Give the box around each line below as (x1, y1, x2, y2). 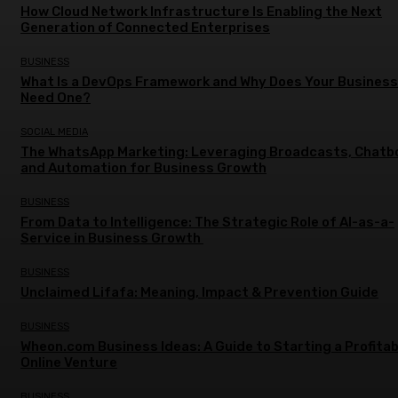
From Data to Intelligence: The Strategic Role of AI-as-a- (20, 214, 394, 231)
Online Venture (20, 354, 117, 371)
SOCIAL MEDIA (20, 126, 88, 139)
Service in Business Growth (20, 230, 203, 247)
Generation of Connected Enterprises (20, 20, 270, 36)
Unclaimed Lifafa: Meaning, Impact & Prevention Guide (20, 284, 378, 301)
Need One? (20, 90, 91, 107)
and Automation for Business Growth (20, 160, 267, 177)
